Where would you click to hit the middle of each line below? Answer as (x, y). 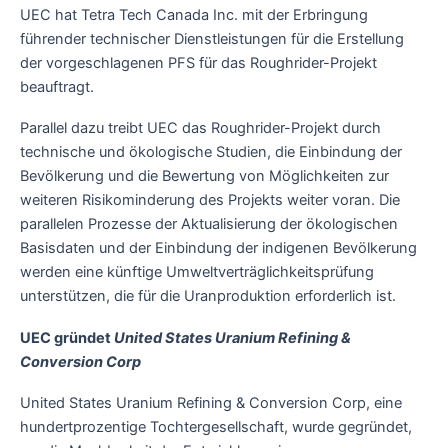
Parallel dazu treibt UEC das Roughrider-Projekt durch (200, 128)
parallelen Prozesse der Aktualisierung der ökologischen (209, 224)
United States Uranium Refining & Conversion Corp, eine (211, 403)
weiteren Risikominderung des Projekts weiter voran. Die (210, 200)
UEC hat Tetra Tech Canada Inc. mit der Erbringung (194, 14)
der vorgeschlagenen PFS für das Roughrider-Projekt (198, 62)
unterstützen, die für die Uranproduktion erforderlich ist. (210, 296)
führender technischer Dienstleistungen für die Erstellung (212, 38)
